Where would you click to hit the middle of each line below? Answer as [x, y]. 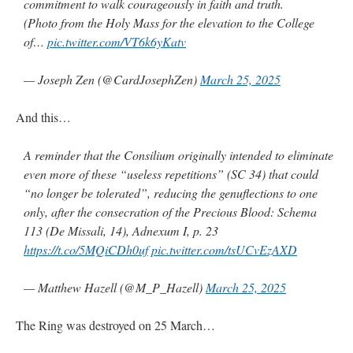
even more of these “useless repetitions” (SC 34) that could [171, 173]
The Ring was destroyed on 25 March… [115, 325]
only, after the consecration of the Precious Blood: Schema [170, 211]
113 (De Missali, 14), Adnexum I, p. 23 [121, 230]
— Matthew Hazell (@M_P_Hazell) [115, 287]
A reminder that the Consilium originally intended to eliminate [178, 154]
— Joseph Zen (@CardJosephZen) [112, 79]
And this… [43, 117]
